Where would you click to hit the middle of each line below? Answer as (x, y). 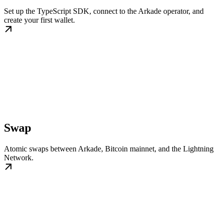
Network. (19, 157)
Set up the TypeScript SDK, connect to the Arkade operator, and (104, 11)
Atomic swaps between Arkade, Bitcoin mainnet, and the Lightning (109, 148)
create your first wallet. (39, 20)
